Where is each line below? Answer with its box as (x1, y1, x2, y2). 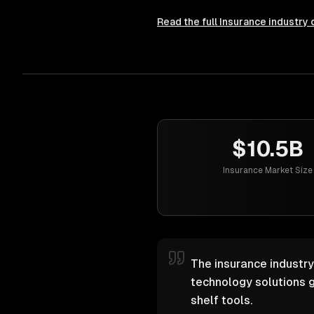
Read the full (157, 16, 219, 27)
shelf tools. (191, 294, 252, 307)
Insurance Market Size (223, 165, 313, 175)
